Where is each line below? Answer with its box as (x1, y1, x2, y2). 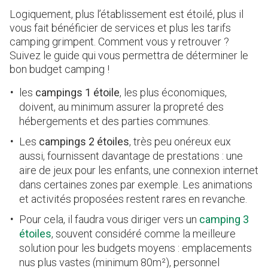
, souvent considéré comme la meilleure (51, 227, 236, 240)
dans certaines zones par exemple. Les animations (19, 178, 252, 191)
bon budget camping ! (10, 62, 109, 75)
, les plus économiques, (120, 86, 227, 99)
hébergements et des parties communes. (19, 114, 210, 127)
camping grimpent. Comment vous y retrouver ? (10, 35, 229, 48)
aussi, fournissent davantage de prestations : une (19, 149, 243, 162)
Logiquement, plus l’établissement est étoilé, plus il (10, 7, 243, 20)
